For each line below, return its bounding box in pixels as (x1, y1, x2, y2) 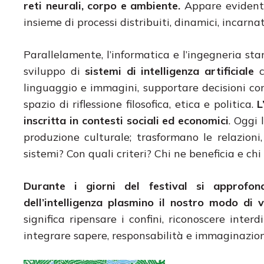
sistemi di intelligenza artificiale (85, 64, 255, 78)
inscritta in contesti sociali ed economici (24, 113, 229, 127)
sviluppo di (24, 64, 85, 78)
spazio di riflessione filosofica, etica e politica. (24, 97, 258, 111)
